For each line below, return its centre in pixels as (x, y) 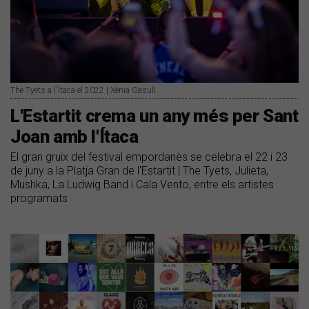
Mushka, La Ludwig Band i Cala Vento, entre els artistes (142, 185)
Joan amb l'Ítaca (74, 137)
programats (39, 199)
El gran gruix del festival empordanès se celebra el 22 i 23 (149, 157)
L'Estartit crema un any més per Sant (154, 116)
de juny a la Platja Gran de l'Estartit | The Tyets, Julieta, (139, 171)
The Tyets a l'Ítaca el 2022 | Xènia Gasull (83, 91)
